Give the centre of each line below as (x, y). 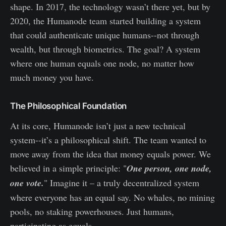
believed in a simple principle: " (68, 168)
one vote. (27, 183)
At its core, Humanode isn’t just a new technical (98, 126)
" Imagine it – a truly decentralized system (122, 183)
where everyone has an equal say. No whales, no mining (112, 197)
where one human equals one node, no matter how (102, 63)
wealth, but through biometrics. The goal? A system (105, 49)
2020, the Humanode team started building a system (105, 21)
